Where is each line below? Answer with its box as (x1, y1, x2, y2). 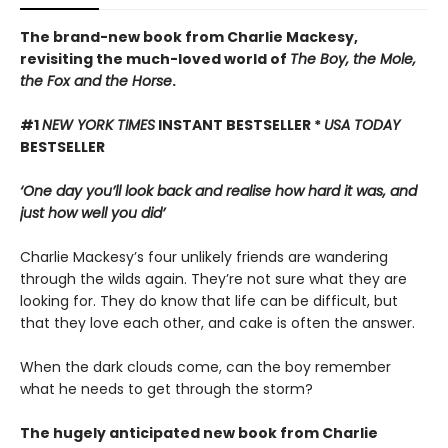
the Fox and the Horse (20, 71, 172, 91)
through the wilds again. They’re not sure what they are (20, 269, 407, 289)
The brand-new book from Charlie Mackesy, (20, 27, 358, 47)
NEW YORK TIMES (42, 115, 155, 135)
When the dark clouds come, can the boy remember (20, 357, 391, 377)
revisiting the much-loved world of (20, 49, 290, 69)
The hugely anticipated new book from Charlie (20, 423, 378, 443)
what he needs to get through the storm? (20, 379, 313, 399)
